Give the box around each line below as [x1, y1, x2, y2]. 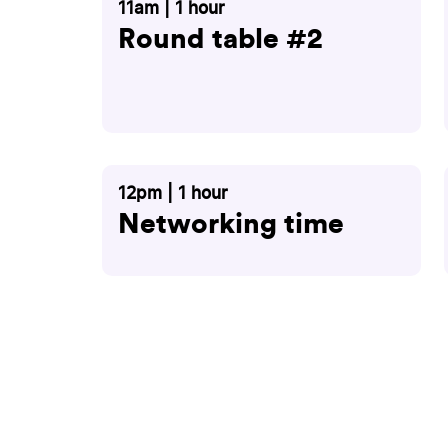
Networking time [118, 209, 344, 238]
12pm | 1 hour [118, 184, 228, 202]
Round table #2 [118, 24, 322, 53]
